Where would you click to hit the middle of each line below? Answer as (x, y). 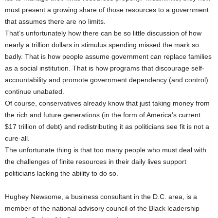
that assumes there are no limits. (55, 21)
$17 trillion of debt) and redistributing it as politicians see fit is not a (107, 127)
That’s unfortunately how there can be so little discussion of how (103, 33)
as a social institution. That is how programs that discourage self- (105, 68)
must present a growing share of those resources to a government (107, 10)
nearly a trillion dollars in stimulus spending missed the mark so (102, 45)
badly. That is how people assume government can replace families (108, 56)
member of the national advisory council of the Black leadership (102, 208)
